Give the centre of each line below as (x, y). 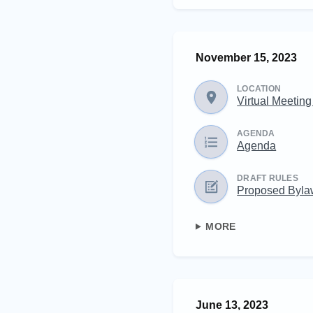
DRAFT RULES (268, 178)
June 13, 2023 (232, 305)
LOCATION (259, 88)
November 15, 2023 (246, 57)
